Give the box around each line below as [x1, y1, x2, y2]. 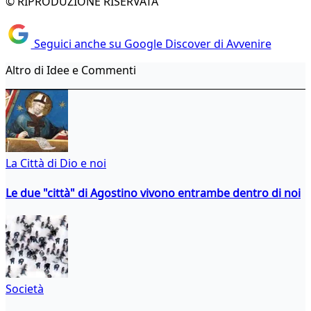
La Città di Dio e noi [6, 155, 106, 171]
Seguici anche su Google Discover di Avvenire [31, 35, 271, 51]
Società [6, 281, 44, 297]
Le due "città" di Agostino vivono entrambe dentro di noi [6, 185, 301, 201]
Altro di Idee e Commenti [6, 62, 136, 78]
